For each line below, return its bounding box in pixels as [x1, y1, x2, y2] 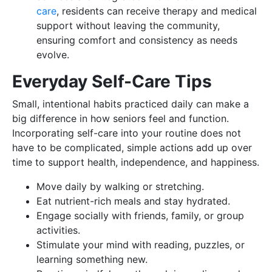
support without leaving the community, [36, 19, 220, 32]
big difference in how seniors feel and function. [12, 112, 229, 124]
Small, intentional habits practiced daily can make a [12, 98, 249, 110]
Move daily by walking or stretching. [36, 180, 204, 192]
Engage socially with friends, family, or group [36, 209, 244, 222]
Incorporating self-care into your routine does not [12, 127, 241, 139]
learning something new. [36, 253, 148, 265]
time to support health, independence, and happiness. [12, 156, 259, 168]
